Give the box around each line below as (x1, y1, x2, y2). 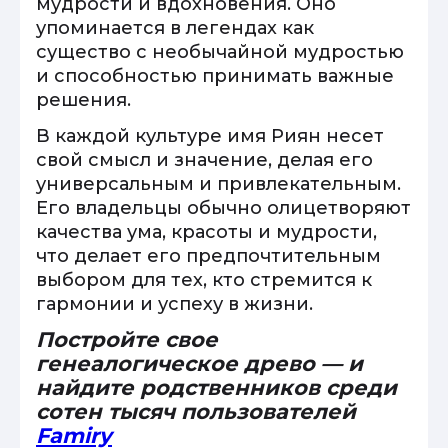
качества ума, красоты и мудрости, (36, 221, 377, 243)
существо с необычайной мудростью (36, 41, 404, 63)
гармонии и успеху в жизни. (36, 293, 313, 315)
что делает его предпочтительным (36, 245, 381, 267)
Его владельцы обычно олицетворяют (36, 197, 411, 219)
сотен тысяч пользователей (36, 399, 356, 424)
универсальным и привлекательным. (36, 173, 401, 195)
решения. (36, 89, 131, 111)
